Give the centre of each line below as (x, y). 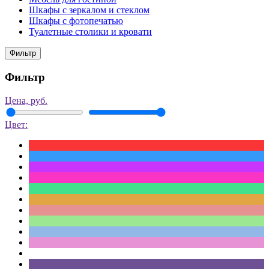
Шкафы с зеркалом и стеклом (89, 10)
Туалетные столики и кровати (90, 32)
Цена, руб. (26, 100)
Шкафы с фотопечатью (76, 21)
